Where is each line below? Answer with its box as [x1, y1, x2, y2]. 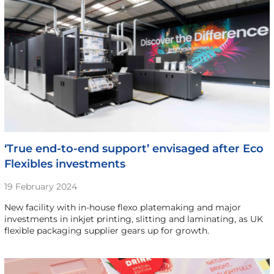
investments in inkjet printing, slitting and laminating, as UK [4, 213, 263, 224]
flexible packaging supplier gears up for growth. [4, 224, 209, 236]
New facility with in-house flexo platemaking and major [4, 201, 241, 213]
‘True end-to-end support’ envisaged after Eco [4, 141, 264, 155]
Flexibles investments [4, 157, 125, 171]
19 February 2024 [4, 180, 77, 192]
